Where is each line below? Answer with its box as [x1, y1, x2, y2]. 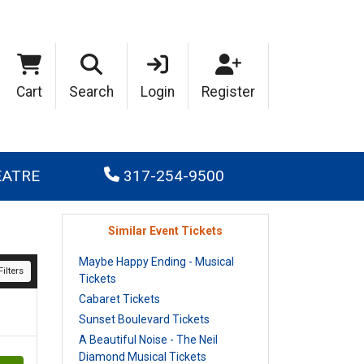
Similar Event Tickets [108, 224, 223, 237]
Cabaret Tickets [79, 292, 160, 305]
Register [201, 84, 255, 100]
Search [69, 84, 114, 100]
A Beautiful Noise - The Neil [79, 333, 218, 346]
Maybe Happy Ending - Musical [79, 255, 234, 268]
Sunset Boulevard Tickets [79, 313, 210, 326]
